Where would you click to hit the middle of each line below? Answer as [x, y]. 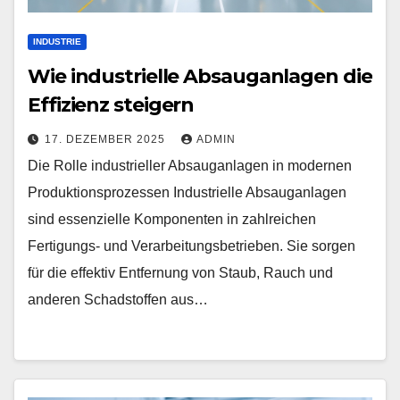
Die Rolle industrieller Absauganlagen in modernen [190, 166]
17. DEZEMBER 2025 [107, 139]
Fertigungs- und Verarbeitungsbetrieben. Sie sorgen [192, 246]
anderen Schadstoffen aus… [118, 300]
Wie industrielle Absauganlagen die [200, 76]
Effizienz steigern [111, 105]
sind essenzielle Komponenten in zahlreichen [172, 219]
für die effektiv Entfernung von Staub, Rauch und [180, 273]
